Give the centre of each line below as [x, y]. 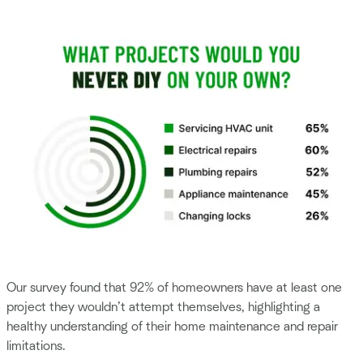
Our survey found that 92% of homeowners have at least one [174, 288]
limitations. [36, 346]
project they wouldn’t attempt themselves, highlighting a [163, 307]
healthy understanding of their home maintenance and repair [172, 327]
